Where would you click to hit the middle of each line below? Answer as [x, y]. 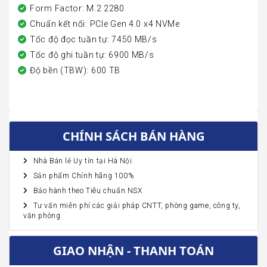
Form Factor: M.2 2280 [77, 9]
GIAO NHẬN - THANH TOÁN [133, 251]
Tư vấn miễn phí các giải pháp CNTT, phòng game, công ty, [137, 206]
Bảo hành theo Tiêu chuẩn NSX [88, 191]
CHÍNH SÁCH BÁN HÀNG [133, 136]
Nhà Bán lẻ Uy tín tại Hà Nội [83, 161]
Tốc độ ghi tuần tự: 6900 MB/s [92, 55]
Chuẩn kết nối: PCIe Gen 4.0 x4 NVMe [105, 24]
